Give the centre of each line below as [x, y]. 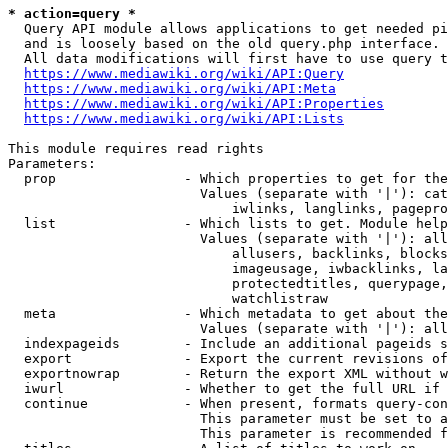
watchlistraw [168, 298]
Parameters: [52, 163]
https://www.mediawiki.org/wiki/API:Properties [204, 103]
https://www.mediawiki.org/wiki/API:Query [184, 73]
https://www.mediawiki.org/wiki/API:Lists [184, 118]
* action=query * [72, 13]
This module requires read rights [136, 148]
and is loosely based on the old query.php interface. [224, 43]
